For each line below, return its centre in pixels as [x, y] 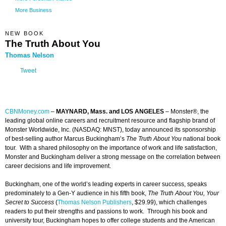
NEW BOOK [25, 33]
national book [201, 139]
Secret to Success [30, 203]
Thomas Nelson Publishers [95, 203]
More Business [34, 10]
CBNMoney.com [27, 112]
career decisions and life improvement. [59, 166]
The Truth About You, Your [183, 193]
